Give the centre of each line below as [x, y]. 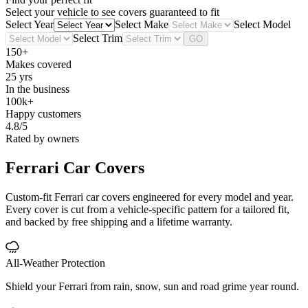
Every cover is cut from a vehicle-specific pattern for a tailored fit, [147, 209]
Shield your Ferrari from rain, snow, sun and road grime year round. [152, 286]
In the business [37, 89]
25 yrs [19, 77]
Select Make [142, 25]
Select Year [30, 25]
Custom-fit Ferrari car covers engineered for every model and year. [150, 197]
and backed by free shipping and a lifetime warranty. [119, 221]
